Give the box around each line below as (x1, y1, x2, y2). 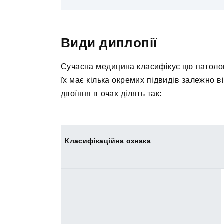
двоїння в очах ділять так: (61, 89, 162, 98)
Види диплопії (61, 36, 157, 50)
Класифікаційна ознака (65, 137, 151, 145)
